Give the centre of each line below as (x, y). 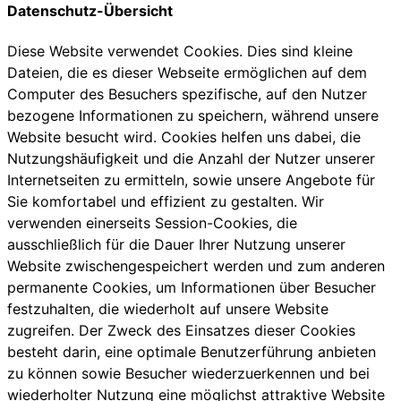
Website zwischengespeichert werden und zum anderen (196, 266)
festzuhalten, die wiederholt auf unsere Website (168, 309)
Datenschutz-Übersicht (90, 11)
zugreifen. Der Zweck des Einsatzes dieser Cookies (181, 331)
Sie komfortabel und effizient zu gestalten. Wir (166, 202)
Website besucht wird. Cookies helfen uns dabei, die (184, 137)
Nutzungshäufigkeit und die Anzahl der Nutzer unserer (191, 159)
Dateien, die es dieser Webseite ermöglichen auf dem (187, 73)
